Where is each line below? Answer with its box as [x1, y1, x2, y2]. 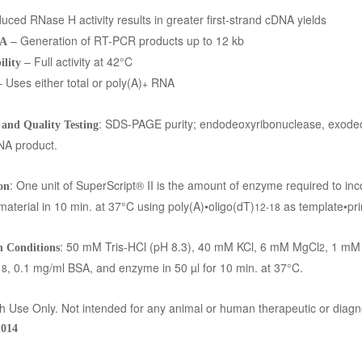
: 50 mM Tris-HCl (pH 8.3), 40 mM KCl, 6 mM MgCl [60, 238, 319, 255]
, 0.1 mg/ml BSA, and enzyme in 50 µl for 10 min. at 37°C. [7, 259, 303, 276]
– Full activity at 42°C [21, 53, 133, 69]
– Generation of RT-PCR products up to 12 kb [7, 32, 244, 48]
